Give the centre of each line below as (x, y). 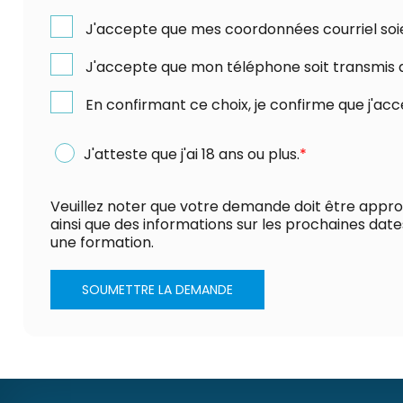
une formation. (102, 243)
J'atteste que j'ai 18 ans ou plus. (190, 155)
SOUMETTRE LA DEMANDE (157, 290)
